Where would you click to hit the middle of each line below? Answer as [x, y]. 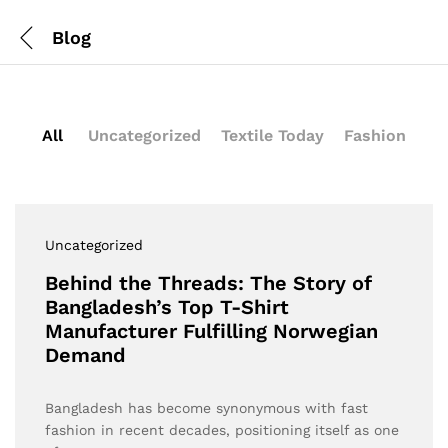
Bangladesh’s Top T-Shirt [167, 307]
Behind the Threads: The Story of [208, 283]
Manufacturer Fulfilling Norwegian [211, 331]
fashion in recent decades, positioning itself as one [222, 430]
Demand [85, 355]
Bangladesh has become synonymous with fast [206, 408]
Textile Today [272, 135]
